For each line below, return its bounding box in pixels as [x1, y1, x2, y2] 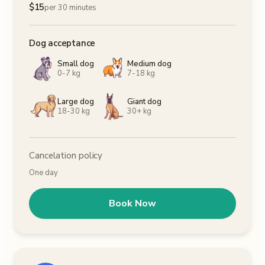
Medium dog [127, 59, 172, 69]
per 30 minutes [44, 2, 97, 13]
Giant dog [127, 96, 161, 107]
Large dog [57, 96, 94, 107]
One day [29, 167, 58, 178]
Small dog [57, 59, 94, 69]
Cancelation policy [29, 150, 103, 161]
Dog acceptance [29, 37, 96, 49]
